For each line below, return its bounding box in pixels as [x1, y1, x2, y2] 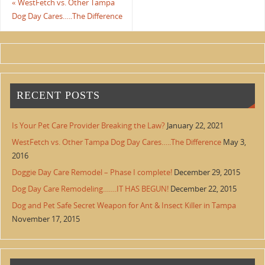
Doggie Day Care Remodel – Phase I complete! [12, 167, 173, 178]
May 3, [223, 137, 247, 148]
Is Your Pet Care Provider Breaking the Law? [12, 121, 166, 131]
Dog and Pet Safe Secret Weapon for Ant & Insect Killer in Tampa [12, 201, 237, 211]
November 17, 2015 [12, 214, 80, 225]
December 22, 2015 [170, 184, 237, 195]
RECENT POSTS [17, 89, 101, 102]
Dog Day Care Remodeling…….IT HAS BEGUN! [12, 184, 169, 195]
